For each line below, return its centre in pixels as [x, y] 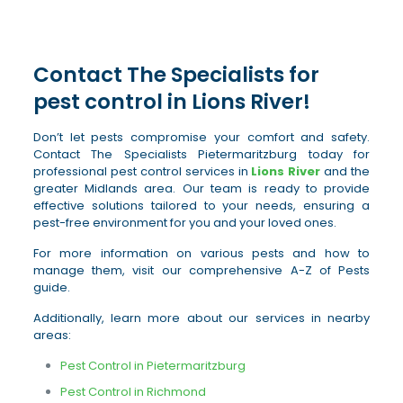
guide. [51, 287]
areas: [52, 335]
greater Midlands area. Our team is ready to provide [201, 188]
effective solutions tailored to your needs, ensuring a [201, 206]
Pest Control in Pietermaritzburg [152, 366]
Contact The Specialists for [176, 75]
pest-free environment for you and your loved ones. [184, 223]
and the [345, 171]
